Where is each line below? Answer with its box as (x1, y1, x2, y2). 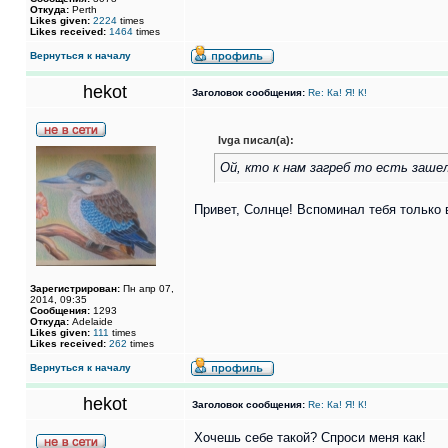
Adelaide (69, 316, 113, 327)
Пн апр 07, (120, 283, 174, 294)
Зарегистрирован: (30, 283, 120, 294)
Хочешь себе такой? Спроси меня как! (194, 430, 426, 445)
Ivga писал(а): (218, 134, 294, 146)
